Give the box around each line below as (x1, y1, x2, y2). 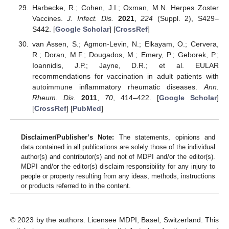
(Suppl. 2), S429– (153, 14, 219, 23)
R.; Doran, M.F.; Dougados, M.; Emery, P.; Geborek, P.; (32, 50, 219, 59)
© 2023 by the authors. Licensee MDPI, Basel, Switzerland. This (10, 216, 219, 224)
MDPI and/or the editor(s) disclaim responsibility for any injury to (21, 163, 215, 171)
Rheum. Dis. (32, 93, 76, 102)
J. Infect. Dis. (67, 14, 114, 23)
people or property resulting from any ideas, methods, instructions (21, 172, 215, 180)
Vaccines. (32, 14, 67, 23)
